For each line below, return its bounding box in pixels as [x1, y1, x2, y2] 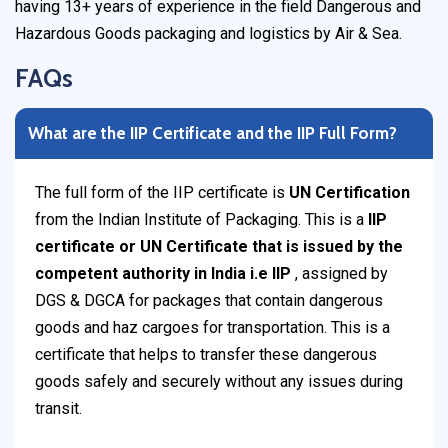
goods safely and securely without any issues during [35, 372, 403, 392]
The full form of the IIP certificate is [35, 183, 289, 203]
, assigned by [295, 264, 388, 284]
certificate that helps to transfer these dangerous [35, 345, 377, 365]
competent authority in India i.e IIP [35, 264, 295, 284]
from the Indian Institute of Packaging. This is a [35, 210, 368, 230]
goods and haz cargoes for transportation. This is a [35, 318, 390, 338]
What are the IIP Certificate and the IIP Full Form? [28, 123, 397, 144]
